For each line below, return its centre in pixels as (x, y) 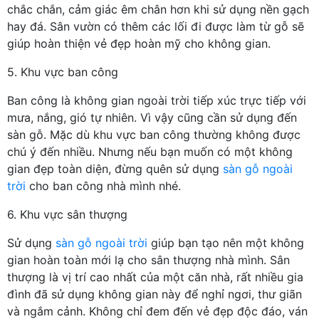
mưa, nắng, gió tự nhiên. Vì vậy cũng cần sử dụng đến (152, 117)
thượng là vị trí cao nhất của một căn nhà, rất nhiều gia (155, 277)
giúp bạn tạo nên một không (226, 242)
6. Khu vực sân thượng (67, 214)
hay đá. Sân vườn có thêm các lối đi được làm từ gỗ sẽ (156, 26)
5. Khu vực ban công (63, 72)
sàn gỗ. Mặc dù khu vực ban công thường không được (154, 134)
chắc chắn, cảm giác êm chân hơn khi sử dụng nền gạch (158, 9)
